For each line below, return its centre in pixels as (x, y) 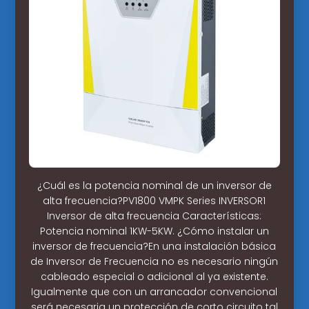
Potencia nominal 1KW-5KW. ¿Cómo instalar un (154, 231)
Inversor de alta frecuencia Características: (154, 216)
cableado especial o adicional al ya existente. (154, 276)
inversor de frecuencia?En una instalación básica (154, 246)
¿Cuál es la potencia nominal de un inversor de (154, 185)
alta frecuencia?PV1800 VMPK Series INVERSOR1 (154, 200)
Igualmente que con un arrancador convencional (154, 291)
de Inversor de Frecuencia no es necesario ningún (154, 261)
